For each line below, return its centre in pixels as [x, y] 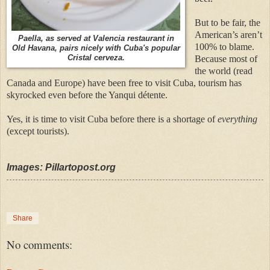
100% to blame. [224, 46]
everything [237, 119]
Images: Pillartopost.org [61, 167]
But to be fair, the [227, 22]
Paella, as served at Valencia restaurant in [96, 38]
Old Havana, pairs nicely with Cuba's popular [96, 48]
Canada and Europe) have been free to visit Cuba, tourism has [124, 83]
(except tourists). [38, 131]
